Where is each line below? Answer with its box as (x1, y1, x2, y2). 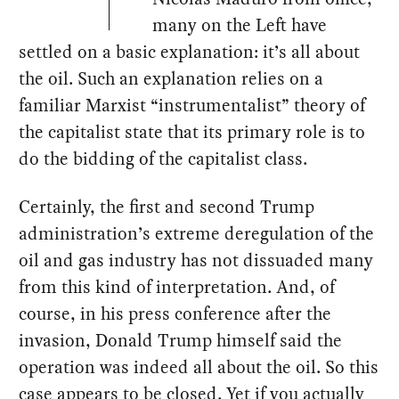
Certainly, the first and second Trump (19, 193, 315, 219)
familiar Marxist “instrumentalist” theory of (19, 92, 366, 118)
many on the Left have (152, 12, 328, 37)
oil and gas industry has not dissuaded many (19, 247, 374, 273)
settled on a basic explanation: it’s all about (19, 38, 361, 64)
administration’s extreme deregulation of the (19, 220, 375, 246)
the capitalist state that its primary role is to (19, 118, 366, 144)
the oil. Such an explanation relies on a (19, 65, 324, 91)
